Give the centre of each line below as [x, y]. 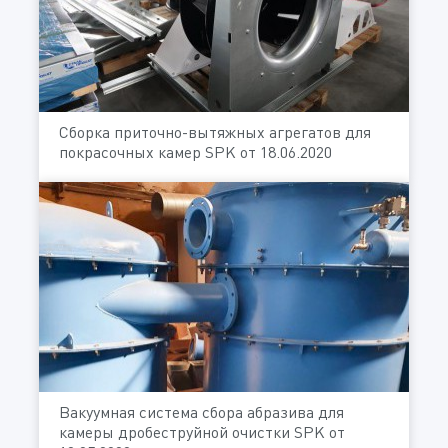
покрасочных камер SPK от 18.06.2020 [195, 152]
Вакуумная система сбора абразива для [201, 412]
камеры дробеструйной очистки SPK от [202, 432]
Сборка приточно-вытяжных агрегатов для [215, 132]
